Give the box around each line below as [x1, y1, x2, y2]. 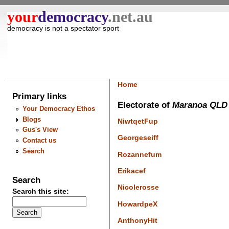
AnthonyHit [117, 216, 157, 225]
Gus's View [22, 126, 58, 134]
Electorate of [117, 99, 172, 110]
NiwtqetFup [117, 117, 158, 125]
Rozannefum [117, 150, 162, 158]
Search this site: [12, 187, 70, 195]
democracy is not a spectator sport [7, 24, 120, 32]
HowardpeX [117, 199, 157, 208]
